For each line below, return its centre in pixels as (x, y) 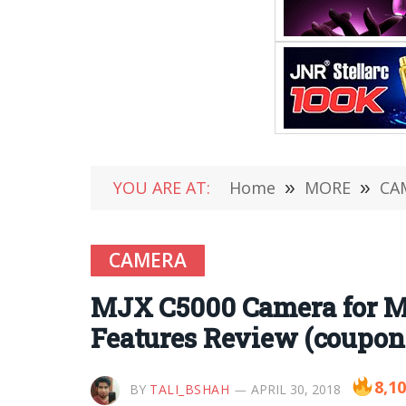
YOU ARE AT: (162, 188)
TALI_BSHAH (190, 389)
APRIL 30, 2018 (295, 389)
